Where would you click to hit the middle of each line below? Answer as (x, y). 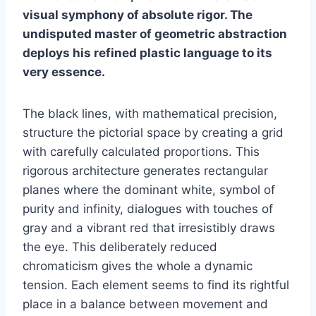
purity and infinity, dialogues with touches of (148, 209)
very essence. (64, 72)
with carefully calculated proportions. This (141, 152)
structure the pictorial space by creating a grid (153, 133)
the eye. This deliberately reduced (120, 247)
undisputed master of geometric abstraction (155, 34)
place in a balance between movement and (145, 304)
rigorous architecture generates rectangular (145, 171)
